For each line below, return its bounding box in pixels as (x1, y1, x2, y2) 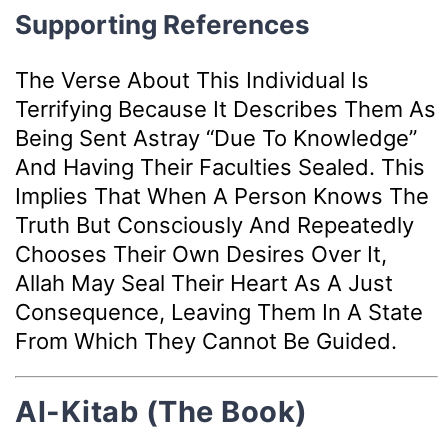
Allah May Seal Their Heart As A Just (15, 269, 393, 296)
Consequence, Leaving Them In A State (15, 298, 423, 325)
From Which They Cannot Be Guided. (15, 327, 397, 354)
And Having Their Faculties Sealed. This (15, 153, 425, 180)
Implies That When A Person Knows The (15, 182, 429, 209)
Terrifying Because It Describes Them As (15, 95, 436, 122)
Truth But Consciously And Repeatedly (15, 211, 414, 238)
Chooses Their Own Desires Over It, (15, 240, 387, 267)
